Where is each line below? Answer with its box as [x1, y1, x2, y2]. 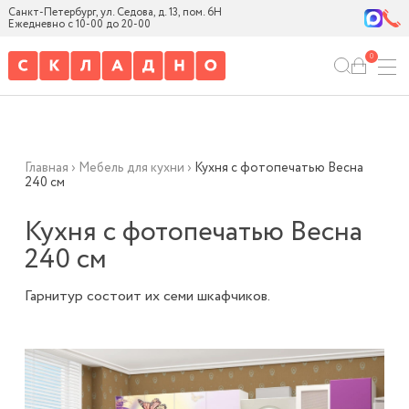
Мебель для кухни [78, 159, 184, 177]
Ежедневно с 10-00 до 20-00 [7, 16, 151, 32]
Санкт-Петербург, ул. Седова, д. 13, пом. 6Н [7, 5, 222, 20]
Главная [24, 159, 68, 177]
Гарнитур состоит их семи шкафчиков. [24, 286, 270, 307]
